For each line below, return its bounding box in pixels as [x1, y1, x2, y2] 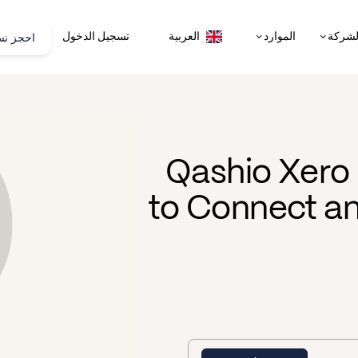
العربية [169, 31, 201, 43]
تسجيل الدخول [62, 30, 130, 42]
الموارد [264, 30, 296, 42]
